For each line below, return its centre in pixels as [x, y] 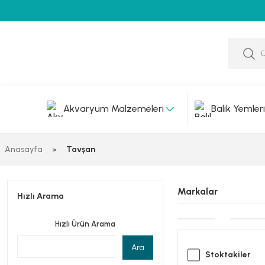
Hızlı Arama [41, 196]
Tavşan [81, 149]
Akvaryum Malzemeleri [113, 108]
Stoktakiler [228, 255]
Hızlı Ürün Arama [85, 224]
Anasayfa [24, 149]
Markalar [198, 191]
